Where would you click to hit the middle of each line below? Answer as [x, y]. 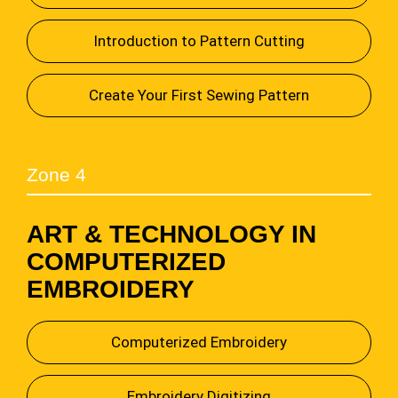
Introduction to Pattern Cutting [199, 41]
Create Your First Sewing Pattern [199, 96]
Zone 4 [56, 174]
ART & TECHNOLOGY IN [171, 235]
